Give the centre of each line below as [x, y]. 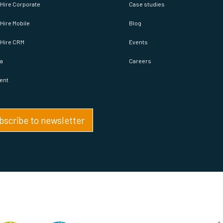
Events [139, 54]
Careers [140, 72]
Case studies [147, 16]
